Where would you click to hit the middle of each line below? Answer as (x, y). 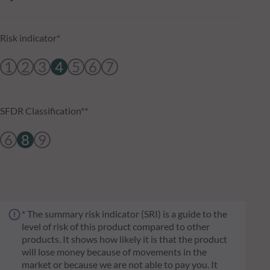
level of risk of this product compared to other (116, 227)
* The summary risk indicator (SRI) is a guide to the (124, 214)
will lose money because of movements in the (114, 252)
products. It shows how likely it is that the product (124, 239)
